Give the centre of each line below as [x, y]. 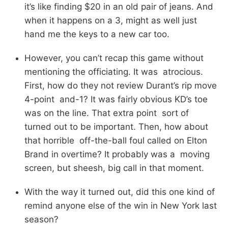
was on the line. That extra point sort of [107, 113]
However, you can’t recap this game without [114, 58]
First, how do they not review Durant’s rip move [121, 85]
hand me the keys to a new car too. [97, 34]
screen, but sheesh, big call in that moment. [114, 168]
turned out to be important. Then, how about [116, 126]
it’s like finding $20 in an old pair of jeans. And [119, 6]
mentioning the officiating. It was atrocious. [114, 72]
